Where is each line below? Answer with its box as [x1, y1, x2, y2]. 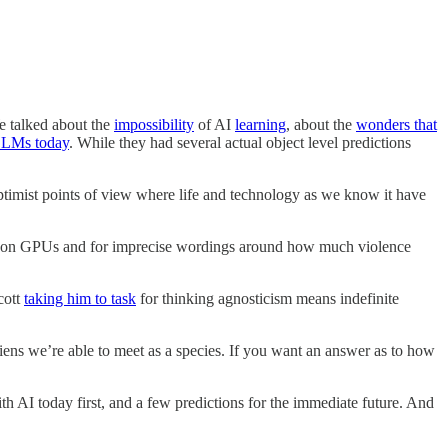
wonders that [356, 115, 437, 133]
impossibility [114, 115, 194, 133]
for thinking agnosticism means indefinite [136, 289, 399, 307]
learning [235, 115, 286, 133]
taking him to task [24, 289, 136, 307]
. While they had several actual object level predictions [69, 133, 411, 151]
